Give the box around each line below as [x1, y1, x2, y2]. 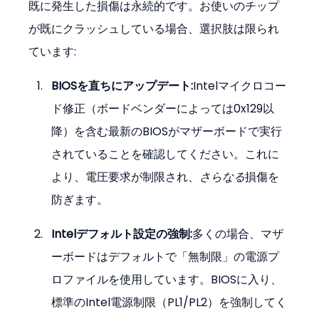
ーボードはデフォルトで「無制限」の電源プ [51, 249, 280, 266]
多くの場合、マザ [192, 226, 284, 243]
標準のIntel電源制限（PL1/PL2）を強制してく [51, 294, 288, 311]
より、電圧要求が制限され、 [51, 169, 200, 186]
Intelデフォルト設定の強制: [51, 226, 193, 243]
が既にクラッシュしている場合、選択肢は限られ [28, 21, 280, 38]
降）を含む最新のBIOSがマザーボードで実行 [51, 123, 283, 140]
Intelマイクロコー [193, 78, 287, 95]
